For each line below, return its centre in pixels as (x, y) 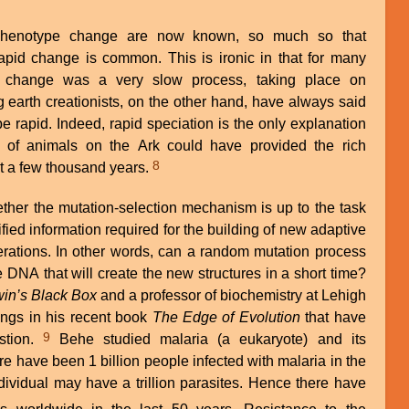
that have (333, 318)
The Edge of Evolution (226, 318)
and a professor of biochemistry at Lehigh (231, 296)
